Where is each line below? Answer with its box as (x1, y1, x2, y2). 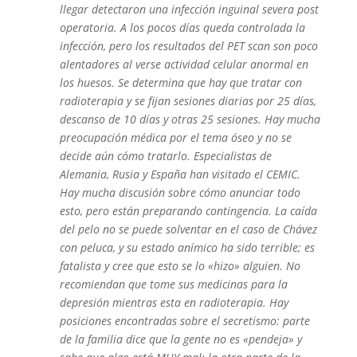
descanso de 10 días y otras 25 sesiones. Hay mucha (59, 112, 320, 127)
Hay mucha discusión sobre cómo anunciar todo (59, 185, 300, 200)
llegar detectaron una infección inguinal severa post (59, 2, 319, 17)
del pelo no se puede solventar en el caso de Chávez (59, 222, 317, 237)
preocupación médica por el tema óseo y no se (59, 130, 292, 145)
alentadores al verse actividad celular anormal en (59, 57, 308, 72)
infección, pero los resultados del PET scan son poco (59, 38, 318, 53)
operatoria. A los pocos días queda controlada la (59, 20, 305, 35)
